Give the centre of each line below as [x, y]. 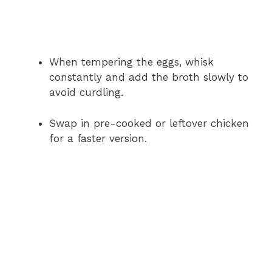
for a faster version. [98, 138]
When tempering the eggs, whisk [131, 62]
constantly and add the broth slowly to [149, 77]
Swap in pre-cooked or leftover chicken [149, 123]
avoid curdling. [86, 93]
